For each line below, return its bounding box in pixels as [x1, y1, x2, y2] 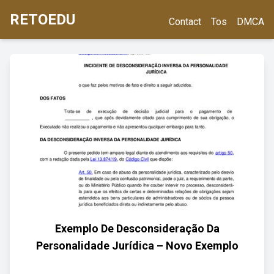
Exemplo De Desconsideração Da [54, 222, 220, 235]
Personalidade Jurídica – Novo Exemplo [35, 239, 239, 252]
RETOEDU [10, 11, 75, 28]
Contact [169, 16, 201, 28]
